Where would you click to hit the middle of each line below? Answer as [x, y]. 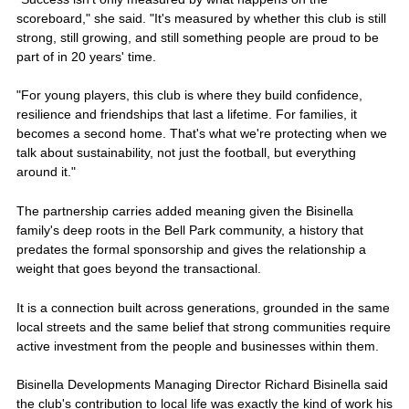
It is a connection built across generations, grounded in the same [203, 307]
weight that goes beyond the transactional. [138, 268]
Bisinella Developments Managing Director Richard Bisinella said [202, 385]
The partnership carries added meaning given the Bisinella [184, 210]
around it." [46, 172]
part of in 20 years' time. [86, 56]
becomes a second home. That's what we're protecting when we [201, 134]
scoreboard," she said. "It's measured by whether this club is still [201, 18]
